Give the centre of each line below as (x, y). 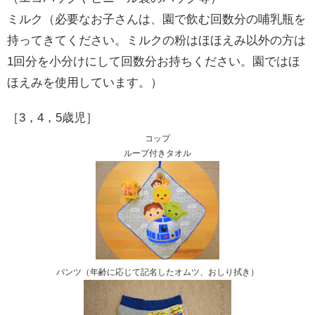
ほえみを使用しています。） (85, 82)
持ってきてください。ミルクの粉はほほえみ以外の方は (156, 40)
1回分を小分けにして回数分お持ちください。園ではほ (154, 61)
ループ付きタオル (157, 153)
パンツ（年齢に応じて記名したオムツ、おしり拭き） (157, 272)
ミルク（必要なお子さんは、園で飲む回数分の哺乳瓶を (156, 19)
